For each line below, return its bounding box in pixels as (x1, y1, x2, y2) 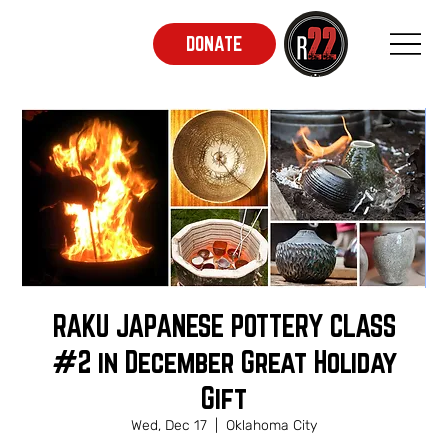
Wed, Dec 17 (131, 417, 207, 434)
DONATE (186, 33, 243, 55)
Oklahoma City (226, 417, 317, 434)
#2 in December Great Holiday (51, 345, 397, 379)
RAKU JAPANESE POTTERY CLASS (52, 309, 396, 343)
